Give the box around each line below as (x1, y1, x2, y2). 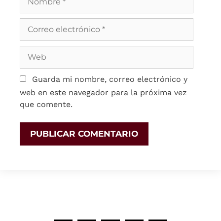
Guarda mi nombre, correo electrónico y (32, 74, 187, 84)
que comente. (20, 100, 73, 110)
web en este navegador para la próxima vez (20, 88, 187, 98)
